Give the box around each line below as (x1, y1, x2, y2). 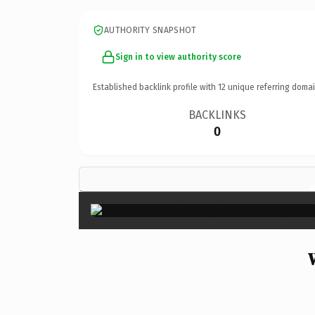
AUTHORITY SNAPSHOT (104, 25, 197, 35)
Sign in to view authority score (115, 51, 241, 62)
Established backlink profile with (93, 82, 218, 92)
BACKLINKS (188, 108, 247, 122)
